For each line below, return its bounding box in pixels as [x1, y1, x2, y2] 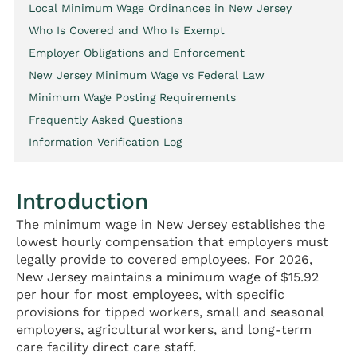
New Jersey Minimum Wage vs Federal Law [29, 69, 265, 82]
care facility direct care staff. [16, 339, 196, 355]
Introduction [16, 188, 147, 215]
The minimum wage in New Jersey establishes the [16, 217, 325, 233]
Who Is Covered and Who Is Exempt [29, 24, 226, 37]
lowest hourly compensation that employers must [16, 234, 328, 250]
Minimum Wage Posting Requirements [29, 91, 237, 104]
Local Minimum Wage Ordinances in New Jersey [29, 2, 292, 15]
